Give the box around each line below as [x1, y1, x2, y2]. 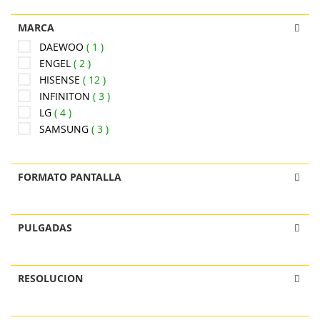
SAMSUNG [39, 122, 91, 136]
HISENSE [39, 73, 83, 86]
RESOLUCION [18, 271, 83, 285]
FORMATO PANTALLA [18, 170, 121, 184]
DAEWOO [39, 40, 86, 54]
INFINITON [39, 89, 93, 103]
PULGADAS [18, 221, 72, 234]
